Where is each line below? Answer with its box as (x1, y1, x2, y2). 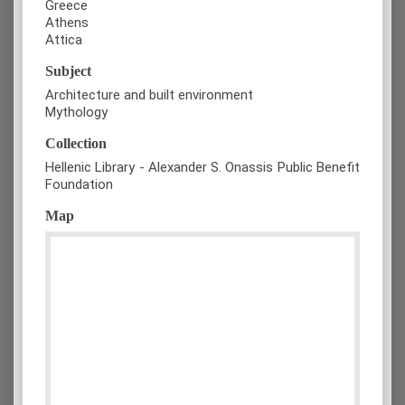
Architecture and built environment (45, 87, 253, 104)
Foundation (45, 176, 113, 193)
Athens (45, 14, 89, 32)
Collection (45, 136, 107, 152)
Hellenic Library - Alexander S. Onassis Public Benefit (45, 159, 360, 176)
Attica (45, 32, 82, 49)
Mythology (45, 104, 108, 121)
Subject (45, 63, 91, 80)
